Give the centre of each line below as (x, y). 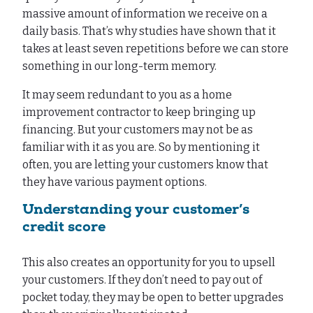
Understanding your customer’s (136, 211)
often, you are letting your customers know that (145, 165)
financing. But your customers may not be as (138, 130)
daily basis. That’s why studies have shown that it (149, 31)
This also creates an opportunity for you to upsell (149, 263)
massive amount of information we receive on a (145, 14)
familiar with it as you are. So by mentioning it (141, 147)
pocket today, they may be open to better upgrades (153, 298)
